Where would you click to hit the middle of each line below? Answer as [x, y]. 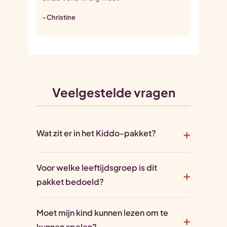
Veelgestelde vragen [113, 92]
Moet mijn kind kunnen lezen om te [102, 213]
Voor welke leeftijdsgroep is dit [97, 168]
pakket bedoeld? [70, 182]
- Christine [59, 17]
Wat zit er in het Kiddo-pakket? [96, 133]
